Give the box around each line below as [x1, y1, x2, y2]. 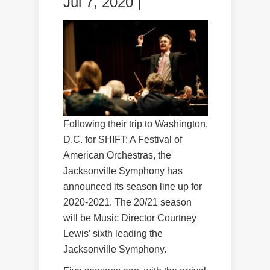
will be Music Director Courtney [63, 212, 196, 223]
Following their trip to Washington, [63, 118, 208, 129]
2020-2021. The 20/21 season [63, 196, 192, 207]
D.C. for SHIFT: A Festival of [63, 134, 182, 145]
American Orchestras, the [63, 149, 171, 160]
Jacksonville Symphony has [63, 165, 183, 176]
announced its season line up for [63, 181, 202, 192]
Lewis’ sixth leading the [63, 228, 163, 239]
